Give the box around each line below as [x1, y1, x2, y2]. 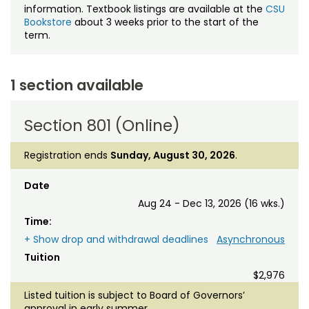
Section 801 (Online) [24, 114, 180, 137]
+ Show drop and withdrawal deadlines [24, 232, 208, 246]
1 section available [10, 74, 143, 95]
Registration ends [24, 148, 110, 162]
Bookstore [24, 14, 72, 29]
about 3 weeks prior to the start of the [72, 14, 259, 29]
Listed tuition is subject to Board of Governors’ [24, 288, 245, 302]
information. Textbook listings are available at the [24, 1, 266, 16]
